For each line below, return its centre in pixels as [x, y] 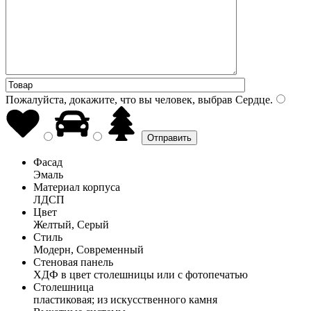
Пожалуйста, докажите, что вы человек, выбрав [119, 99]
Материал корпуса [77, 187]
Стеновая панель [73, 262]
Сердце [251, 99]
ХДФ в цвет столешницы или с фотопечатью [141, 274]
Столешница [64, 287]
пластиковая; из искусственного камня [125, 299]
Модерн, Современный [89, 249]
